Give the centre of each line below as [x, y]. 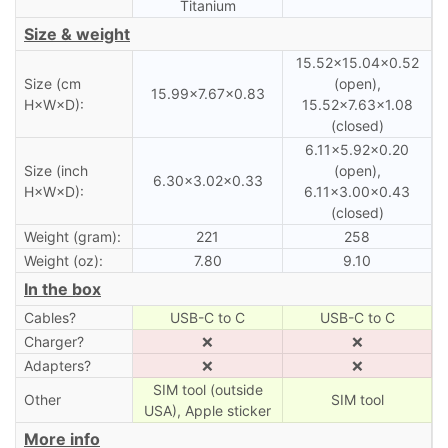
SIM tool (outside [207, 389]
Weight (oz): [63, 260]
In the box [62, 288]
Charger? [53, 341]
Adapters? [57, 365]
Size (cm [52, 83]
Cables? [49, 317]
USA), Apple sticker [207, 410]
